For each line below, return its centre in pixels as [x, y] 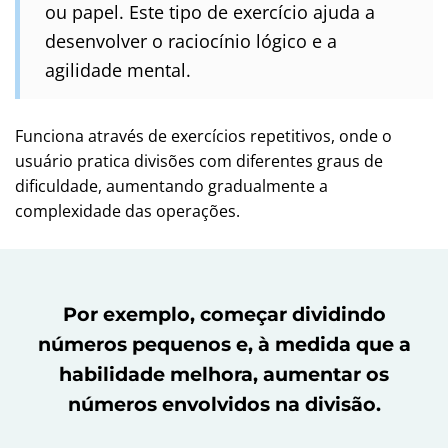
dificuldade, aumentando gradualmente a [171, 186]
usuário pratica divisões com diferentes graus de [199, 161]
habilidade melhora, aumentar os [224, 374]
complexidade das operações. [127, 211]
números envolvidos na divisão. [224, 404]
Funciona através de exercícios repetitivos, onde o [203, 136]
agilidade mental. [118, 69]
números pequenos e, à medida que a [224, 344]
